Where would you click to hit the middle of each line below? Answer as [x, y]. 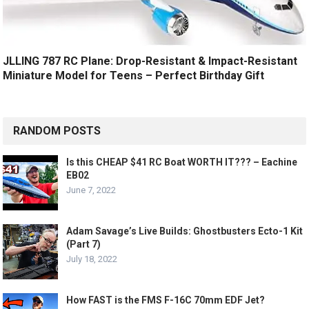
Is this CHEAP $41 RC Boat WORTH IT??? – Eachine [182, 162]
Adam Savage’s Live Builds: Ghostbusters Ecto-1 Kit [185, 231]
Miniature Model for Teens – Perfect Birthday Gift [134, 75]
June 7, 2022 [91, 190]
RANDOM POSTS [57, 130]
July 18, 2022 [92, 259]
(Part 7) [84, 244]
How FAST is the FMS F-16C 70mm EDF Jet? [166, 300]
